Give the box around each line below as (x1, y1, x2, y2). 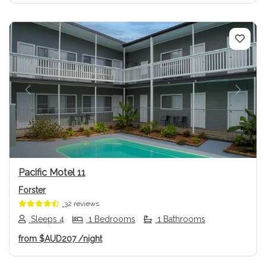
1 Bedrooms (86, 214, 135, 224)
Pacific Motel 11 (18, 166, 85, 178)
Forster (18, 185, 46, 195)
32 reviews (64, 199, 99, 208)
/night (78, 234, 102, 244)
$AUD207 (37, 234, 78, 244)
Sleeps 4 (28, 214, 64, 224)
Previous (27, 90, 67, 102)
